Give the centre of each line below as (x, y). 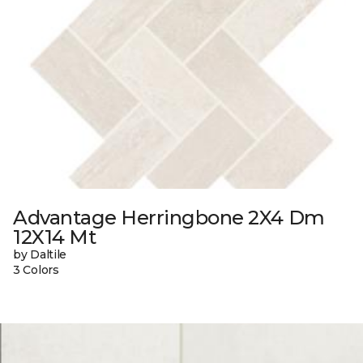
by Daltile (40, 254)
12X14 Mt (55, 237)
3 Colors (36, 269)
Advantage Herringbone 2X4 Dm (169, 217)
